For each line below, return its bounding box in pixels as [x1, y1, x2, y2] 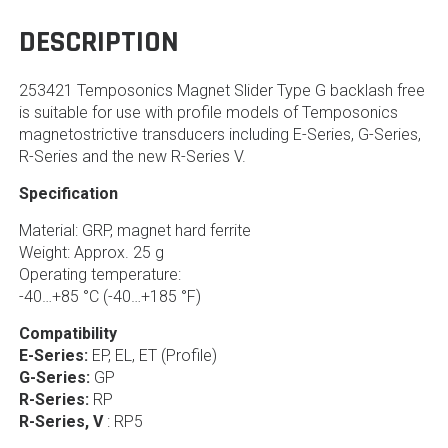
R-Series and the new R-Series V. [18, 147, 246, 167]
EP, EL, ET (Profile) [91, 346, 217, 366]
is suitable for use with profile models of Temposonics [18, 103, 398, 123]
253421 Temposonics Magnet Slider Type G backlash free [18, 81, 425, 101]
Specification [18, 184, 118, 204]
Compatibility [18, 324, 117, 344]
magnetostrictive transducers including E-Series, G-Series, [18, 125, 421, 145]
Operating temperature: [18, 265, 181, 285]
